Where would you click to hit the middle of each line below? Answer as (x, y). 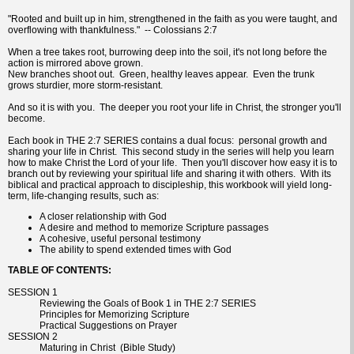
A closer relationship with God (103, 216)
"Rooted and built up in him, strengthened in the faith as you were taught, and (173, 19)
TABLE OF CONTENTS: (60, 270)
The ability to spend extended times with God (136, 249)
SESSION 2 (33, 336)
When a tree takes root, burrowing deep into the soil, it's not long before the (168, 52)
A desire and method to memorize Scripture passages (154, 227)
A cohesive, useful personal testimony (120, 238)
